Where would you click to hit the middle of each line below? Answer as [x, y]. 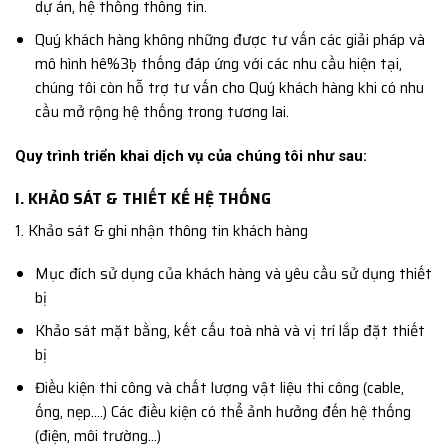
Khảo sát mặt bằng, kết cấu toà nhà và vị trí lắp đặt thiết [229, 331]
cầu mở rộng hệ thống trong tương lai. [161, 112]
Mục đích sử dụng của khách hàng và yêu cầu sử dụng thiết [233, 274]
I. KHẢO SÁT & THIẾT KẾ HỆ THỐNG [143, 199]
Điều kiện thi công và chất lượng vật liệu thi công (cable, [219, 388]
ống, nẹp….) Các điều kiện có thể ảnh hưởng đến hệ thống [222, 412]
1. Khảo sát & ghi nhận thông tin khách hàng [161, 230]
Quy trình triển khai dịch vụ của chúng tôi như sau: [191, 155]
